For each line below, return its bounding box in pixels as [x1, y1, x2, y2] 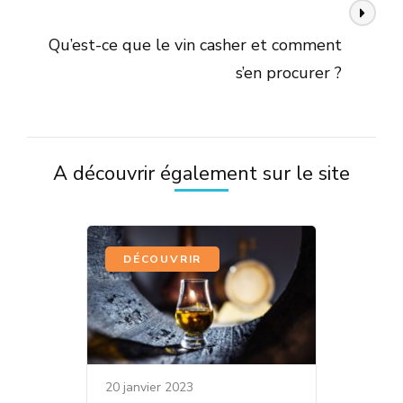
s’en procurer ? [236, 61, 342, 84]
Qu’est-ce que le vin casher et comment [49, 33, 342, 56]
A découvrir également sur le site [53, 159, 350, 187]
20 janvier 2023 [105, 378, 193, 396]
